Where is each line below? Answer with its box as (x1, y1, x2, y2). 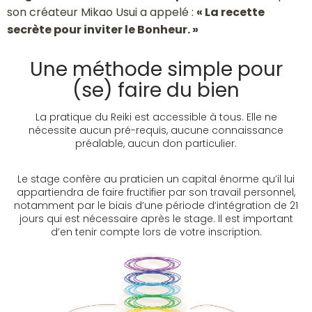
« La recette (196, 4, 265, 21)
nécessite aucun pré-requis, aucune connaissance (29, 123, 283, 138)
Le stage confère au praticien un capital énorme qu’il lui (17, 172, 295, 187)
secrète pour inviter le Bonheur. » (7, 22, 198, 38)
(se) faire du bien (72, 77, 240, 104)
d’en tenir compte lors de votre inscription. (50, 225, 262, 240)
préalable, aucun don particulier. (75, 136, 237, 151)
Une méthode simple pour (29, 56, 283, 84)
